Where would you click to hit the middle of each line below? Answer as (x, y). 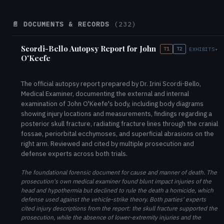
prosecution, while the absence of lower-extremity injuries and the (111, 217)
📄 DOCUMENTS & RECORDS (63, 24)
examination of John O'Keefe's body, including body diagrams (112, 104)
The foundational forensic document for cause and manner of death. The (119, 172)
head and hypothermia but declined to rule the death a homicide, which (117, 190)
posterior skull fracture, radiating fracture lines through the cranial (119, 124)
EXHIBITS (202, 49)
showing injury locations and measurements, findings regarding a (116, 114)
